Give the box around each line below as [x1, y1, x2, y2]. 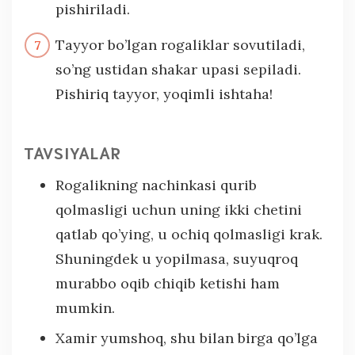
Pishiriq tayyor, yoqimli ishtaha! [55, 84, 273, 103]
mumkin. [55, 298, 115, 317]
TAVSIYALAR [24, 141, 121, 162]
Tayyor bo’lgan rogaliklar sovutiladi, [55, 35, 305, 54]
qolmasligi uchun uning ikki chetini [55, 200, 302, 219]
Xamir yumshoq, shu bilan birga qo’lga [55, 328, 318, 347]
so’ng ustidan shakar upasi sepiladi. [55, 59, 301, 78]
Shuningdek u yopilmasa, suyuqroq [55, 249, 298, 268]
